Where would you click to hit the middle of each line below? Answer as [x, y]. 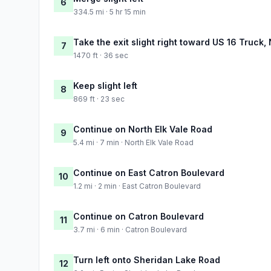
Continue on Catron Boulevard [139, 216]
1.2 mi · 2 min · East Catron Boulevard [137, 186]
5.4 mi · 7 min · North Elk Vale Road [133, 142]
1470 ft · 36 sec [101, 55]
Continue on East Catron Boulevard [149, 172]
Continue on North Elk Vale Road [143, 129]
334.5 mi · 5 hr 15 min [109, 11]
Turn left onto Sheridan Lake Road [147, 260]
